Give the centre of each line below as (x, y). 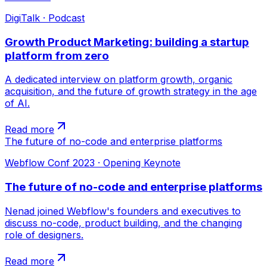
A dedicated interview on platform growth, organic (119, 80)
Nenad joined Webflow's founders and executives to (123, 211)
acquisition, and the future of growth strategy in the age (131, 91)
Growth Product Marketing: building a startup (127, 42)
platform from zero (57, 55)
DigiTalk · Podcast (45, 18)
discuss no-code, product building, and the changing (123, 223)
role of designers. (44, 235)
